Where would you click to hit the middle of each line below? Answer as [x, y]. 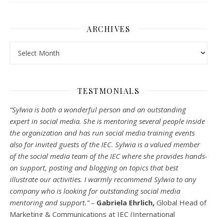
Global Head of [181, 202]
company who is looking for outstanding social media [95, 191]
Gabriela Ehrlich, [126, 202]
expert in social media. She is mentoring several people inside [107, 121]
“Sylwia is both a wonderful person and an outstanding [98, 109]
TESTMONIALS [108, 91]
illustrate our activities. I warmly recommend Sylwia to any [103, 179]
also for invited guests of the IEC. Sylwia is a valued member [105, 144]
